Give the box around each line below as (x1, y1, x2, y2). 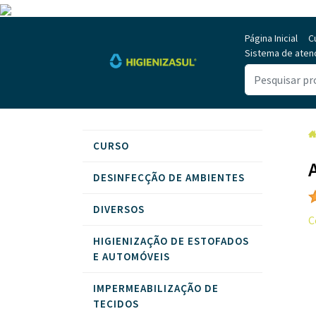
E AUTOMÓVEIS (93, 250, 170, 263)
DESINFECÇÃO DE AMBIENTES (93, 171, 245, 184)
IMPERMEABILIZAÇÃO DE (93, 281, 219, 295)
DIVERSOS (93, 202, 145, 216)
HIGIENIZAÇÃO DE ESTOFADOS (93, 234, 249, 248)
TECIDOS (93, 297, 139, 310)
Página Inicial (245, 31, 298, 44)
